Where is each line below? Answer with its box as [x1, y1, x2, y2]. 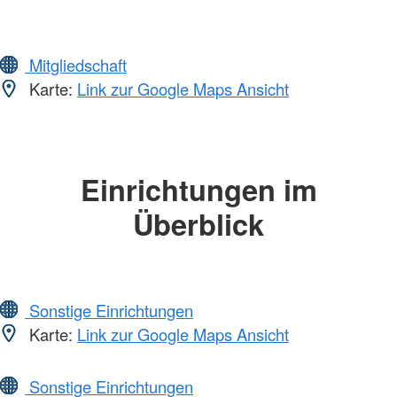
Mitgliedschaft [25, 53, 127, 77]
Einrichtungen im [80, 168, 317, 211]
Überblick [133, 203, 264, 245]
